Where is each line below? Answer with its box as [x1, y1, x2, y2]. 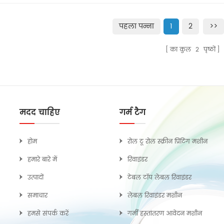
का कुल [169, 45, 193, 55]
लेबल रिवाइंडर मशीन [127, 191, 182, 201]
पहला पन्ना [118, 20, 154, 32]
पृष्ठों [201, 45, 215, 55]
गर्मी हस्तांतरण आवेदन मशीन [127, 209, 202, 219]
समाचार [27, 191, 47, 201]
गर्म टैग [119, 106, 145, 119]
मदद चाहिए [19, 106, 60, 119]
